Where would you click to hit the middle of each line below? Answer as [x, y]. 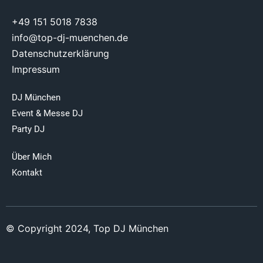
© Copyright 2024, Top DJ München [87, 229]
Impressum [36, 70]
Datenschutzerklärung [60, 54]
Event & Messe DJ [47, 114]
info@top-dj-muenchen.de [70, 38]
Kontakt [27, 173]
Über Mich [32, 157]
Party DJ [28, 129]
